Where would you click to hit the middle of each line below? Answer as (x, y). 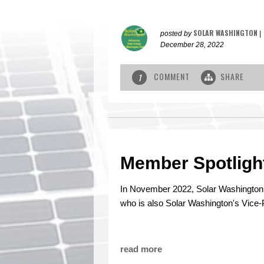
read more (141, 249)
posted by (177, 34)
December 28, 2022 (192, 45)
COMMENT (172, 77)
